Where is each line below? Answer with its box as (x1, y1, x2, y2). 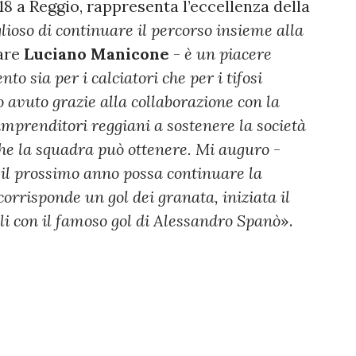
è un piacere (180, 44, 272, 64)
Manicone (91, 44, 169, 64)
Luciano (24, 44, 87, 64)
